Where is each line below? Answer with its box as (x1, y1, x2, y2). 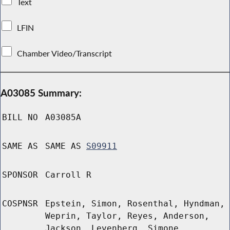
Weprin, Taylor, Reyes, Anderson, (45, 211, 209, 221)
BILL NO (2, 112, 38, 123)
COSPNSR (2, 199, 38, 209)
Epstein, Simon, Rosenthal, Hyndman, (45, 199, 225, 209)
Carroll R (45, 170, 91, 180)
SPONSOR (2, 170, 38, 180)
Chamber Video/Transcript (15, 48, 114, 59)
